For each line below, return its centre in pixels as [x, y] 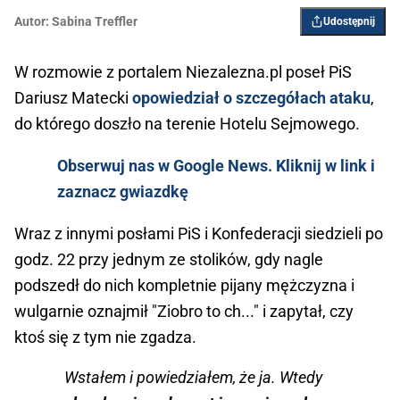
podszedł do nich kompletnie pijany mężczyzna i [184, 286]
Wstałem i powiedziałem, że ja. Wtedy [193, 378]
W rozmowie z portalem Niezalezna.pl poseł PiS [183, 72]
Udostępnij [349, 22]
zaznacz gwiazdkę [123, 192]
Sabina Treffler [95, 22]
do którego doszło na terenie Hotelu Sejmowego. [187, 124]
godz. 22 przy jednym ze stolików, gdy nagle [169, 260]
